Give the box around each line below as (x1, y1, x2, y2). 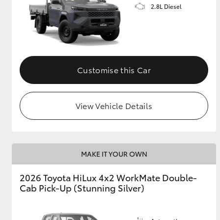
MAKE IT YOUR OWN (81, 148, 147, 159)
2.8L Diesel (151, 2, 182, 11)
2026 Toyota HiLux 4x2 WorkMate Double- (20, 170, 197, 184)
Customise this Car (77, 63, 151, 75)
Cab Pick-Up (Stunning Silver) (20, 181, 144, 194)
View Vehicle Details (75, 99, 153, 111)
